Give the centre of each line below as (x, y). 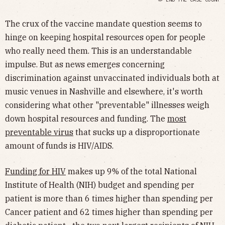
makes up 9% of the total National (131, 172)
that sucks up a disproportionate (137, 132)
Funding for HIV (35, 172)
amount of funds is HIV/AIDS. (59, 146)
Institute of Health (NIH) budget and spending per (100, 185)
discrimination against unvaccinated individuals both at (112, 78)
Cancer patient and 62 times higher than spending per (109, 212)
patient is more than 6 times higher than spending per (109, 199)
